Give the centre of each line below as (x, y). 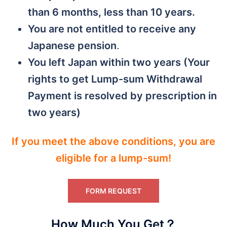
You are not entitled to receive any (112, 29)
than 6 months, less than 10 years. (111, 12)
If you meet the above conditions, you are (113, 142)
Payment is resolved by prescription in (122, 96)
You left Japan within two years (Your (119, 63)
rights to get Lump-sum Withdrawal (115, 79)
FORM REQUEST (113, 191)
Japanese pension (72, 46)
